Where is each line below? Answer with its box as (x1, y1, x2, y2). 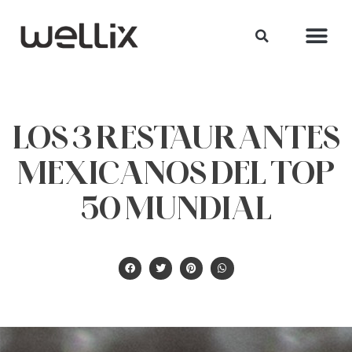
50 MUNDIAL (80, 188, 272, 226)
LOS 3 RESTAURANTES (12, 117, 340, 156)
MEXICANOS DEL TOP (17, 152, 335, 191)
